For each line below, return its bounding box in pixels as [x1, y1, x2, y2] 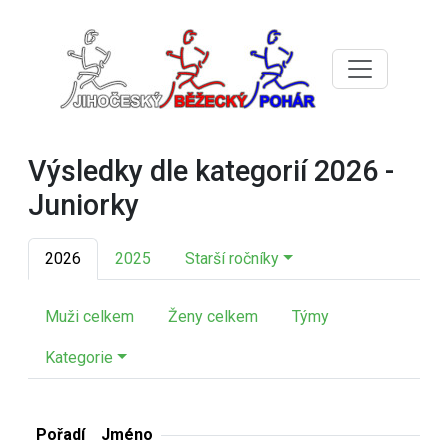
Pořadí [36, 425, 85, 444]
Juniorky [28, 188, 139, 222]
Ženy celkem [168, 307, 258, 326]
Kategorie [45, 348, 113, 367]
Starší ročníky [185, 249, 279, 268]
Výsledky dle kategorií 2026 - [28, 154, 394, 188]
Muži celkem [45, 307, 134, 326]
